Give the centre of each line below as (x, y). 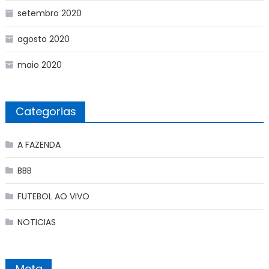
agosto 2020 (43, 39)
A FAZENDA (39, 144)
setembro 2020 (49, 13)
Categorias (46, 111)
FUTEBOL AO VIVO (53, 196)
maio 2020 (39, 65)
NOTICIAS (36, 222)
